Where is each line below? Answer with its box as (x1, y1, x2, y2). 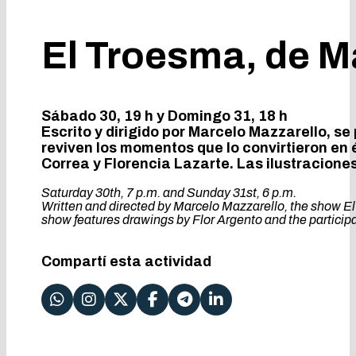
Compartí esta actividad (41, 253, 211, 270)
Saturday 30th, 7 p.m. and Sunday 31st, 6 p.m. (41, 186, 296, 200)
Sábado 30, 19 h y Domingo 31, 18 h (41, 108, 288, 125)
